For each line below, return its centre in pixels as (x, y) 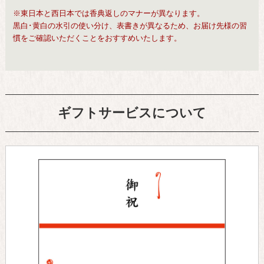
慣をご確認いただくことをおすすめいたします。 (98, 38)
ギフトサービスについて (132, 113)
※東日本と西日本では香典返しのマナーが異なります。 (109, 14)
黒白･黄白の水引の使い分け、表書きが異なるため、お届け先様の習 (130, 26)
